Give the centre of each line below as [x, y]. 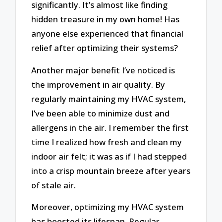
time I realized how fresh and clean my [107, 142]
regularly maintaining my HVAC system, [109, 99]
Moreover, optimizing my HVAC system [108, 207]
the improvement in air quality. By [98, 84]
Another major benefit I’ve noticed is [103, 70]
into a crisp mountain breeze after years [111, 170]
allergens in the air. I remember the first [110, 127]
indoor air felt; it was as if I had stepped [109, 156]
